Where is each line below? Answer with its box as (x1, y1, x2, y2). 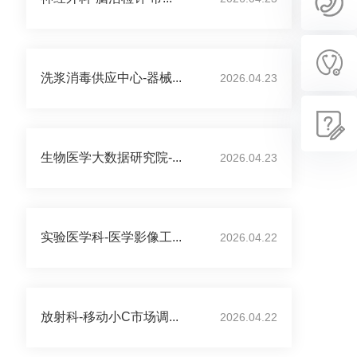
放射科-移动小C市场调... (41, 310, 178, 324)
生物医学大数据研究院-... (41, 151, 182, 164)
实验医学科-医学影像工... (41, 230, 182, 244)
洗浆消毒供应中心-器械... (41, 71, 182, 84)
